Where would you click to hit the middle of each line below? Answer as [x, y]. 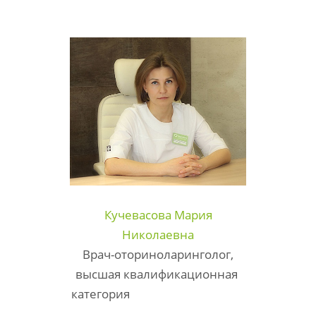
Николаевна [158, 234]
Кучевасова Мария [158, 214]
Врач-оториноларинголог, [158, 254]
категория [158, 293]
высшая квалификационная [158, 274]
